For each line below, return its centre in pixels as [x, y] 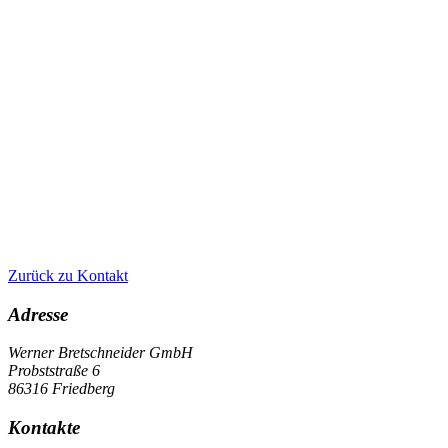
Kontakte [44, 428]
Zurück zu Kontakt [68, 275]
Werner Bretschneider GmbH [100, 353]
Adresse [38, 314]
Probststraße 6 [54, 371]
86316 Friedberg [61, 389]
